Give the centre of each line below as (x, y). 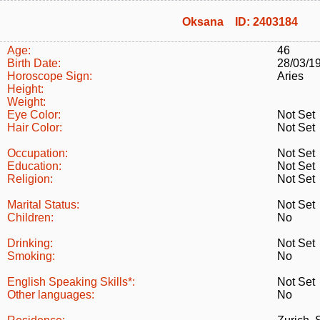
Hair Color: (35, 127)
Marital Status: (43, 205)
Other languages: (51, 295)
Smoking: (31, 256)
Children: (30, 217)
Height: (25, 89)
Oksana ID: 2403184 (240, 22)
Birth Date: (34, 63)
